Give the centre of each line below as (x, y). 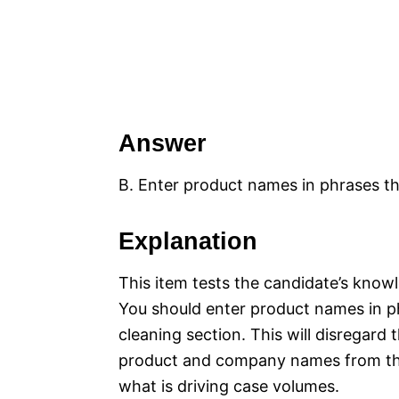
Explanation (188, 242)
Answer (163, 144)
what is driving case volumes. (229, 387)
